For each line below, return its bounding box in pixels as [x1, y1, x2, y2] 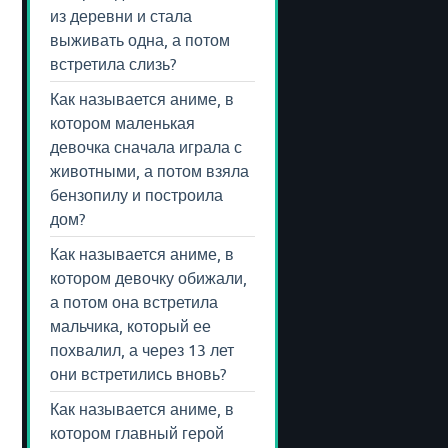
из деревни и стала [50, 6, 192, 25]
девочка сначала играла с [50, 137, 242, 156]
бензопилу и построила [50, 185, 223, 204]
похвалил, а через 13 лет [50, 340, 234, 359]
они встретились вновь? [50, 364, 226, 383]
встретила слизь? [50, 54, 176, 73]
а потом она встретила [50, 292, 218, 311]
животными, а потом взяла [50, 161, 249, 180]
